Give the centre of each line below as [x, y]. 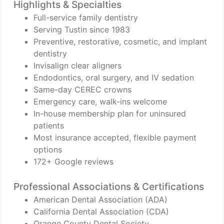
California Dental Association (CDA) [101, 211]
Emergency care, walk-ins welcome [100, 101]
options [48, 149]
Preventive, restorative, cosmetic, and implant [120, 41]
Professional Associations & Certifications [109, 186]
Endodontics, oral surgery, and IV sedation [114, 77]
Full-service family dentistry [86, 17]
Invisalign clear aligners [77, 65]
